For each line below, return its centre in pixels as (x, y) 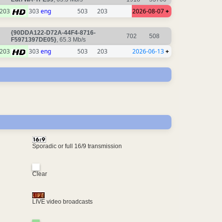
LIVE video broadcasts (62, 202)
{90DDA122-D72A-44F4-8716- (53, 33)
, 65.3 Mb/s (72, 40)
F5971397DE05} (34, 40)
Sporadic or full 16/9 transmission (77, 146)
